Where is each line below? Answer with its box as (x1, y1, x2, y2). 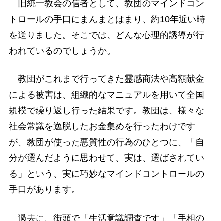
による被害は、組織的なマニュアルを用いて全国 (8, 90, 204, 100)
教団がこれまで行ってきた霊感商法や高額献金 (8, 74, 204, 84)
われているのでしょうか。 (8, 46, 115, 56)
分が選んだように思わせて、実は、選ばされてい (8, 153, 204, 163)
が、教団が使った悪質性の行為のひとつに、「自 (8, 137, 204, 147)
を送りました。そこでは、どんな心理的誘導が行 (8, 30, 204, 40)
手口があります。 (8, 184, 80, 195)
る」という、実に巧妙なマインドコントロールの (8, 169, 204, 179)
